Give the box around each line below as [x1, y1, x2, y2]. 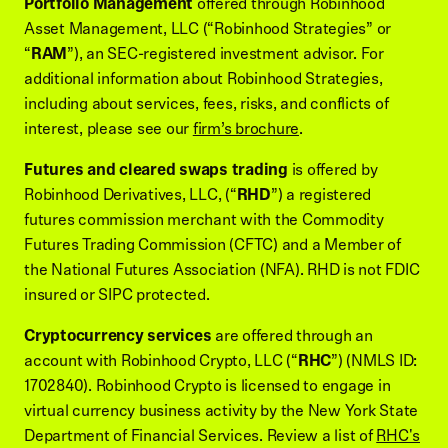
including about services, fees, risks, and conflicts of [24, 91, 389, 117]
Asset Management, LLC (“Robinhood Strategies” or [24, 16, 391, 42]
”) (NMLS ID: [331, 348, 417, 374]
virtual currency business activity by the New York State [24, 398, 418, 424]
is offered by [291, 157, 378, 183]
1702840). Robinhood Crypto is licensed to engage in [24, 373, 391, 399]
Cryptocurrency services [24, 323, 212, 349]
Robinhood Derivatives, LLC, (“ [24, 182, 237, 208]
